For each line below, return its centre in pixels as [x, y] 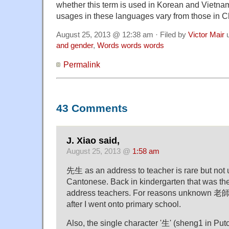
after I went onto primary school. [124, 204]
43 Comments [92, 108]
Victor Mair [206, 35]
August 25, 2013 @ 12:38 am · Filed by [122, 35]
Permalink [82, 64]
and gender [75, 45]
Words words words [131, 45]
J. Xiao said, [93, 141]
